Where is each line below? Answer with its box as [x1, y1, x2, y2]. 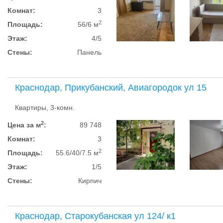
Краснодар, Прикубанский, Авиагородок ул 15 [15, 83, 207, 93]
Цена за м [7, 121, 41, 129]
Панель [77, 48, 102, 56]
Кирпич [78, 177, 102, 185]
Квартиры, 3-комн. [15, 104, 75, 111]
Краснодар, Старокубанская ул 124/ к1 [15, 211, 176, 221]
